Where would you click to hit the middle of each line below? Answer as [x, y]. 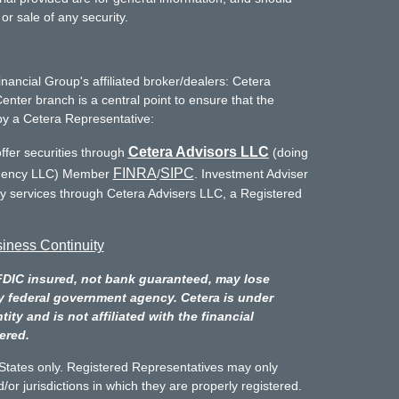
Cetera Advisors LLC [198, 152]
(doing [288, 152]
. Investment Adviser [251, 174]
